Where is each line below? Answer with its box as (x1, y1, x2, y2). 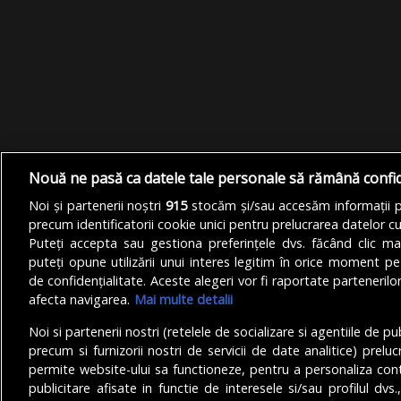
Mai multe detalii (134, 291, 233, 309)
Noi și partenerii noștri (29, 197, 166, 215)
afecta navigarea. (29, 291, 130, 309)
